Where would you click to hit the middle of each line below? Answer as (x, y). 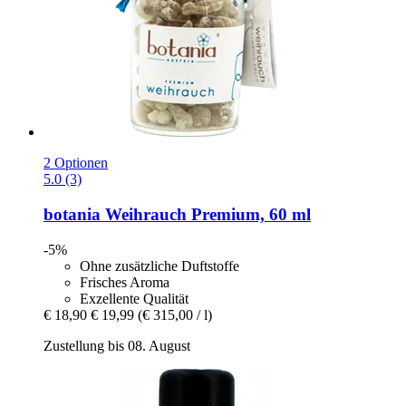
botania (72, 215)
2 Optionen (76, 163)
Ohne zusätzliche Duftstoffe (159, 266)
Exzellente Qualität (134, 298)
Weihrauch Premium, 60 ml (206, 215)
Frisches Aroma (125, 282)
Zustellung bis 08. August (117, 345)
